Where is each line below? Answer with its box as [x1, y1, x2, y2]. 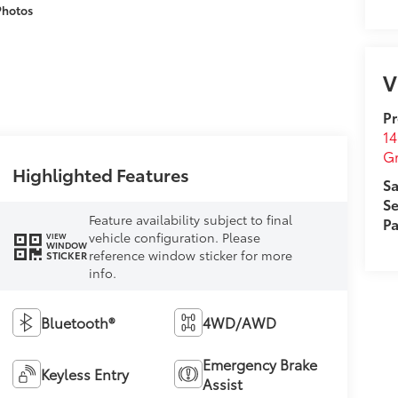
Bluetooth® [40, 311, 115, 332]
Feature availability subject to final [88, 210, 292, 228]
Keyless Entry [40, 362, 129, 384]
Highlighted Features [12, 161, 189, 187]
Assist [203, 372, 243, 394]
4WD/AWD [203, 311, 277, 332]
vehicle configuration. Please [88, 227, 260, 246]
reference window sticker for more [88, 245, 292, 264]
